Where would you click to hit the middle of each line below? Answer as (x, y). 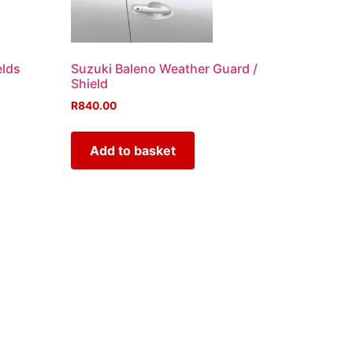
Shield (90, 83)
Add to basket (133, 150)
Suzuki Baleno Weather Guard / (165, 68)
